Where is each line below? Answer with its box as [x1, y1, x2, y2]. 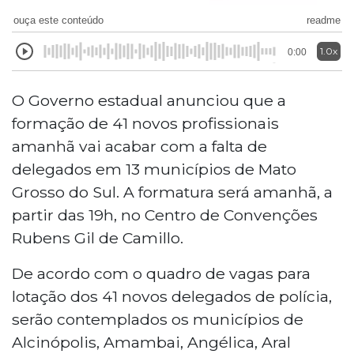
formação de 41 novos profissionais [12, 113, 279, 133]
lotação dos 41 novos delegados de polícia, [12, 286, 332, 306]
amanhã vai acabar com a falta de [12, 136, 267, 156]
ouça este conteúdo [13, 13, 104, 26]
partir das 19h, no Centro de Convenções [12, 205, 318, 224]
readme [307, 13, 341, 26]
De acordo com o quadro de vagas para [12, 263, 311, 283]
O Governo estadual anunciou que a [12, 90, 286, 110]
